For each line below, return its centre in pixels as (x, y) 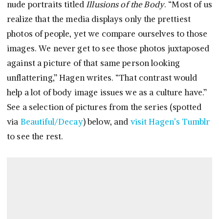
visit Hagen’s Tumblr (170, 122)
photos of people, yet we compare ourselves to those (107, 34)
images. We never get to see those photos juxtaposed (108, 49)
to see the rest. (35, 137)
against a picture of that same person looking (94, 63)
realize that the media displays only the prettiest (99, 19)
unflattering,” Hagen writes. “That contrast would (102, 78)
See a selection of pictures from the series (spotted (104, 107)
